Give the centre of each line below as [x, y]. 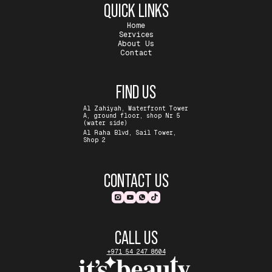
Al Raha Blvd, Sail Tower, [130, 133]
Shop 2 [94, 140]
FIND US [136, 92]
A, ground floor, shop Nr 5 [132, 116]
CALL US [136, 238]
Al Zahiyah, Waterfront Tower [136, 109]
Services [136, 35]
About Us [136, 44]
